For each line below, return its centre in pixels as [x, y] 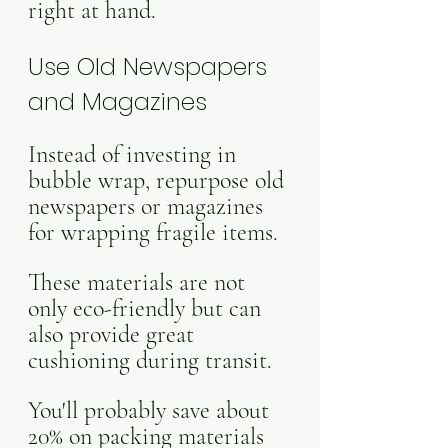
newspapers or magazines [148, 206]
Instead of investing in [135, 154]
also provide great [114, 334]
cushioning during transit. [153, 360]
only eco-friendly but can [147, 308]
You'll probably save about [151, 410]
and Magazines [117, 101]
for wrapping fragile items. [153, 232]
